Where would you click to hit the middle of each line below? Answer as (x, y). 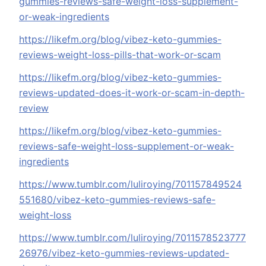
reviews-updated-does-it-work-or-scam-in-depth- (132, 93)
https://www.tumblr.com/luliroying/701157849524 (130, 184)
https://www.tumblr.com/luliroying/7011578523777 (132, 238)
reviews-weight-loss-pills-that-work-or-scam (120, 55)
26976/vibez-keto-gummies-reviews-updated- (124, 253)
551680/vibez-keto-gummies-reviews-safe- (117, 200)
